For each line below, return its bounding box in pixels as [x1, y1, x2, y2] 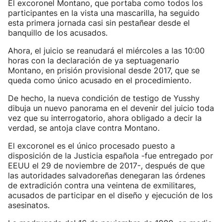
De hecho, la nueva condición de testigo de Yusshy [8, 93, 200, 103]
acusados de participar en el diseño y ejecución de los [8, 190, 213, 200]
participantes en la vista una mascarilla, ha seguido [8, 8, 200, 18]
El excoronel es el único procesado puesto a [8, 141, 175, 151]
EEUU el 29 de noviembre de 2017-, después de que [8, 161, 205, 170]
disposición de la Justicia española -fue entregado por [8, 151, 213, 161]
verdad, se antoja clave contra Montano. [8, 123, 160, 133]
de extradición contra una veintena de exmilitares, [8, 180, 196, 190]
